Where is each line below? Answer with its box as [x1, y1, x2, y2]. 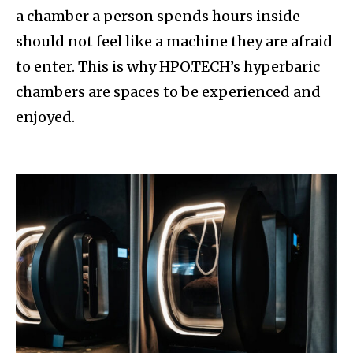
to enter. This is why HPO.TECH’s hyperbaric [16, 58, 320, 76]
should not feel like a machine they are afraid [16, 32, 333, 51]
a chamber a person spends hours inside [16, 7, 300, 26]
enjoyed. [16, 108, 75, 127]
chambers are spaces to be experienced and [16, 83, 321, 102]
